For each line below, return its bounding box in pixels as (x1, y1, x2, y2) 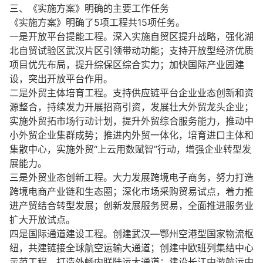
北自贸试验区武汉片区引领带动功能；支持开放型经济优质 (9, 45, 254, 56)
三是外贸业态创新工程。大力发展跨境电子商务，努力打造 (9, 171, 254, 183)
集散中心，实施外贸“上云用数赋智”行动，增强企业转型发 (9, 143, 251, 155)
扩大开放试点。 (9, 214, 75, 225)
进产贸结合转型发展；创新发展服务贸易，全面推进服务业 (9, 200, 254, 211)
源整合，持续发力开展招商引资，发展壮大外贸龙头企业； (9, 101, 254, 113)
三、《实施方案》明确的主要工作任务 (9, 2, 169, 14)
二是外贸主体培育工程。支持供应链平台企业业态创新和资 (9, 87, 254, 99)
